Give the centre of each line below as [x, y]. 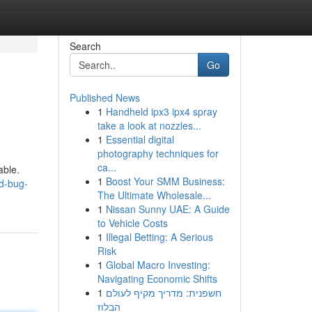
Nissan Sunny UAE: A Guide [167, 209]
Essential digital [140, 139]
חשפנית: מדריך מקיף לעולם [163, 292]
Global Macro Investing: [158, 265]
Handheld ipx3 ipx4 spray [161, 111]
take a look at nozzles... [149, 125]
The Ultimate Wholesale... [154, 195]
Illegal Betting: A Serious [159, 237]
